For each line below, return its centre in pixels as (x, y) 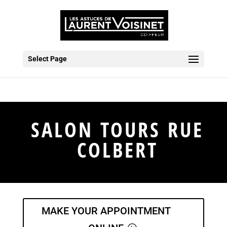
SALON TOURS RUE (117, 129)
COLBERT (117, 150)
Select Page (47, 59)
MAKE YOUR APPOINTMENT (106, 211)
